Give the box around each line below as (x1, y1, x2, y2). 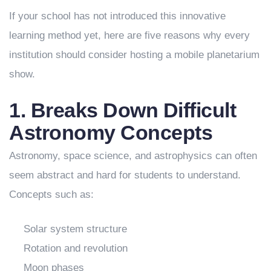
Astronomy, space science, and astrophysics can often (9, 149, 257, 162)
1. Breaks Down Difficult (9, 98, 236, 122)
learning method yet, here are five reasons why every (9, 29, 250, 41)
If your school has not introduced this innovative (9, 10, 226, 22)
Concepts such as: (9, 188, 94, 200)
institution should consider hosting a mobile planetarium (9, 48, 260, 60)
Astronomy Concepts (9, 120, 212, 144)
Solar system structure (24, 223, 127, 235)
